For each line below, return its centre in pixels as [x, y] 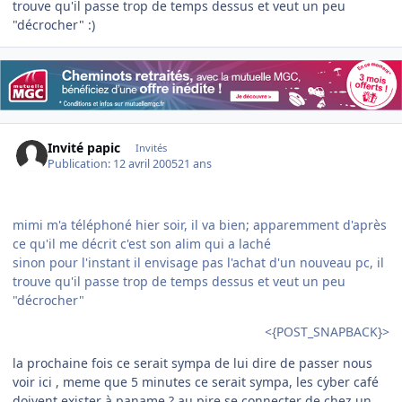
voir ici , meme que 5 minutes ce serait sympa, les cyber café [196, 382]
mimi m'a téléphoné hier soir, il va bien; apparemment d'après [200, 225]
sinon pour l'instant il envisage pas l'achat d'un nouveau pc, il [198, 263]
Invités [151, 147]
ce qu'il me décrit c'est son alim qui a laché [142, 244]
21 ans [195, 164]
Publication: [81, 164]
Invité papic [84, 147]
